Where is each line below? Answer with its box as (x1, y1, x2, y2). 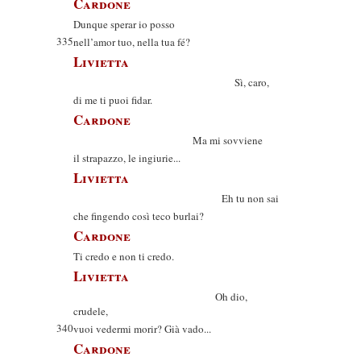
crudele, (73, 304, 108, 318)
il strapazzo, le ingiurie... (73, 151, 180, 165)
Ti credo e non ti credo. (73, 249, 174, 263)
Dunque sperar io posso (73, 17, 175, 31)
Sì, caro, (73, 75, 269, 89)
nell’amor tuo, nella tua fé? (73, 35, 190, 49)
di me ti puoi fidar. (73, 93, 152, 107)
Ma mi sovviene (73, 133, 263, 147)
